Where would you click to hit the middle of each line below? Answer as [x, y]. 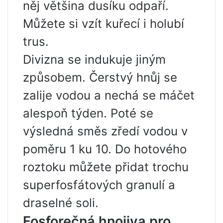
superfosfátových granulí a [99, 185]
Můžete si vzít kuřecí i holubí [104, 24]
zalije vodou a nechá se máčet [109, 95]
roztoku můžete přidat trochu [106, 167]
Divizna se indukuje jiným [94, 59]
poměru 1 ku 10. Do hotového [105, 149]
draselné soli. [61, 203]
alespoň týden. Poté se [88, 113]
